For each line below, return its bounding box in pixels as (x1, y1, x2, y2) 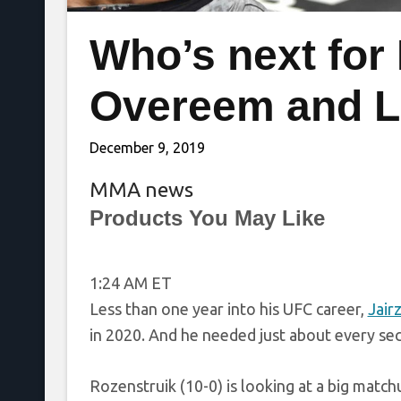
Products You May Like (89, 206, 325, 231)
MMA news (89, 178, 193, 201)
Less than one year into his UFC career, (89, 300, 368, 319)
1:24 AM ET (89, 274, 172, 293)
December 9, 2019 (89, 140, 205, 157)
